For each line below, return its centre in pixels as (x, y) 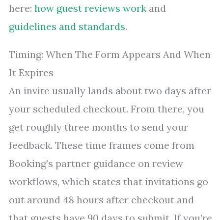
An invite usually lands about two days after (110, 91)
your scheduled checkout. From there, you (107, 109)
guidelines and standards (67, 27)
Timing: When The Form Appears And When (110, 55)
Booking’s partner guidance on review (96, 164)
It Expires (31, 73)
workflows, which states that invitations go (109, 182)
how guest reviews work (90, 8)
